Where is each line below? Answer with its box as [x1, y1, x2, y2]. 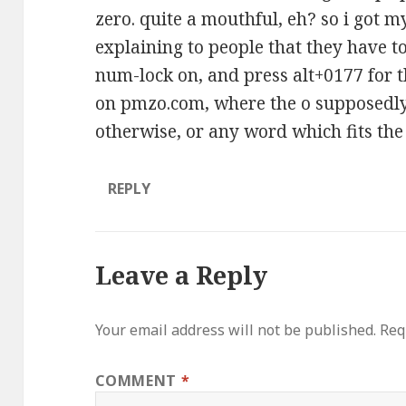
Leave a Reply [95, 258, 268, 293]
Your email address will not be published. [95, 320, 377, 341]
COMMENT [95, 371, 181, 391]
